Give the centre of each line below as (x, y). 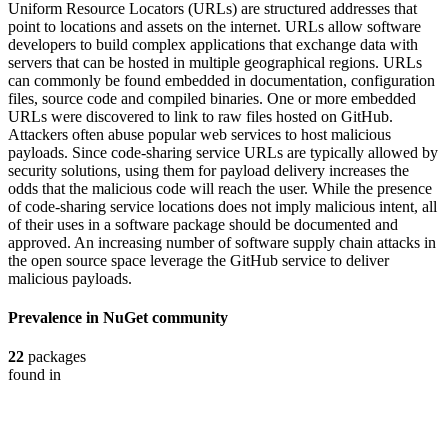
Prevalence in (55, 317)
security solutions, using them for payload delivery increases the (208, 170)
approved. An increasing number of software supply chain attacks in (222, 242)
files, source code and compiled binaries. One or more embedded (212, 98)
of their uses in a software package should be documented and (203, 224)
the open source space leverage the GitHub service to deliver (198, 260)
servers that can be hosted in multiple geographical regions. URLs (215, 62)
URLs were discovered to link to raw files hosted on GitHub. (200, 116)
